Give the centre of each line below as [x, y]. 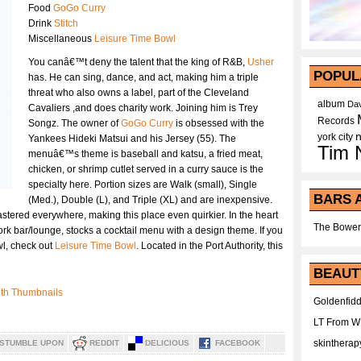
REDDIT [104, 343]
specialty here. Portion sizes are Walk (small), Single [143, 185]
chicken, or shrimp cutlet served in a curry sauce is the [146, 169]
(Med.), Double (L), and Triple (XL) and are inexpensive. [150, 200]
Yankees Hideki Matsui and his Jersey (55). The [132, 139]
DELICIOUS [167, 343]
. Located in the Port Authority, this [210, 246]
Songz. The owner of [75, 123]
